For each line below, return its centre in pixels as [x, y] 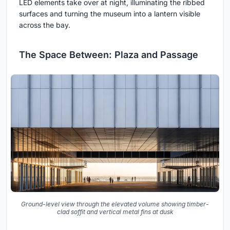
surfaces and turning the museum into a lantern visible [110, 14]
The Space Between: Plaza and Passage [109, 55]
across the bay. [45, 25]
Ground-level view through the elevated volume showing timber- [115, 204]
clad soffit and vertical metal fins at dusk [115, 212]
